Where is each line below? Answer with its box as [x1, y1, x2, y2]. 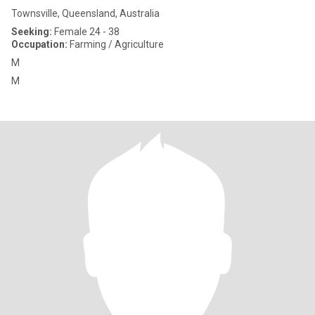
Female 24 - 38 [52, 26, 120, 37]
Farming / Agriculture [67, 39, 164, 50]
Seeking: [11, 26, 52, 37]
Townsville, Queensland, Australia [11, 8, 160, 19]
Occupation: [11, 39, 67, 50]
